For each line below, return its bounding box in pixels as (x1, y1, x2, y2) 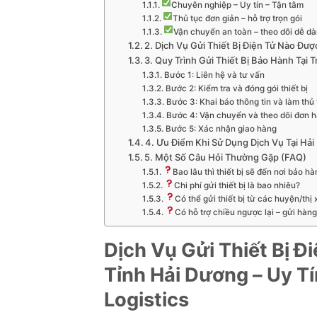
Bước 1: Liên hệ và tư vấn (163, 69, 265, 80)
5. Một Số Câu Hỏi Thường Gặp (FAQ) (144, 151, 307, 163)
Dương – (185, 263, 267, 287)
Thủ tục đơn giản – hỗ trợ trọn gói (172, 13, 302, 23)
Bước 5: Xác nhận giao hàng (165, 123, 277, 134)
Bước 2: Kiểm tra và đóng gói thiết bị (165, 83, 308, 93)
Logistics (104, 287, 189, 311)
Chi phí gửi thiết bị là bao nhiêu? (173, 180, 300, 190)
